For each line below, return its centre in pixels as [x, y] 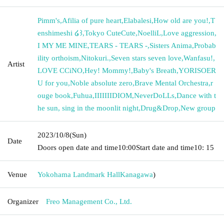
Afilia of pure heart [92, 20]
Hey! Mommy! [108, 70]
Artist [16, 64]
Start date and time [165, 147]
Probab [205, 45]
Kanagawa [136, 174]
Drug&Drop [159, 108]
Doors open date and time [78, 147]
